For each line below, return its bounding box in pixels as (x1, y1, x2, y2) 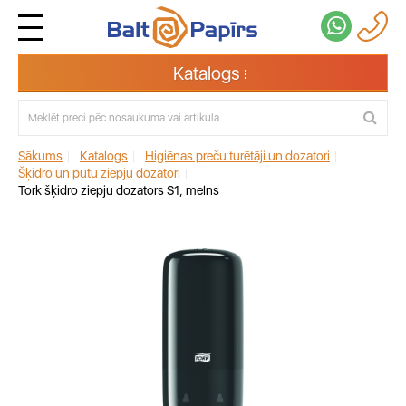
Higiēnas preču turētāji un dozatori (145, 149, 330, 163)
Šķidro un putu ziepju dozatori (18, 166, 180, 180)
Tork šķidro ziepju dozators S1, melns (18, 183, 219, 198)
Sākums (18, 149, 63, 163)
